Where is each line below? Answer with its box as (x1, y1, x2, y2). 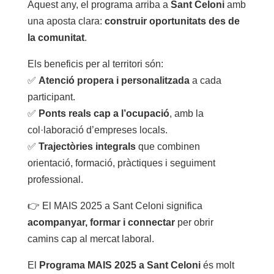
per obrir (174, 217, 213, 228)
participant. (27, 91, 75, 102)
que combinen (135, 141, 200, 152)
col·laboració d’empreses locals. (27, 124, 168, 135)
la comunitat (27, 32, 84, 43)
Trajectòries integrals (38, 141, 136, 152)
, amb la (169, 108, 204, 119)
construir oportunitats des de (104, 15, 240, 26)
